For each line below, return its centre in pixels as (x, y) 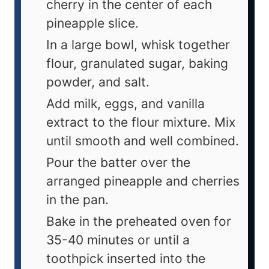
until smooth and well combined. (143, 141)
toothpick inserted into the (126, 259)
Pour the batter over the (118, 163)
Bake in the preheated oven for (139, 222)
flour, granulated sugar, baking (137, 64)
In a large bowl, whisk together (138, 45)
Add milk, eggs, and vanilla (125, 104)
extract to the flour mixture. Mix (141, 122)
